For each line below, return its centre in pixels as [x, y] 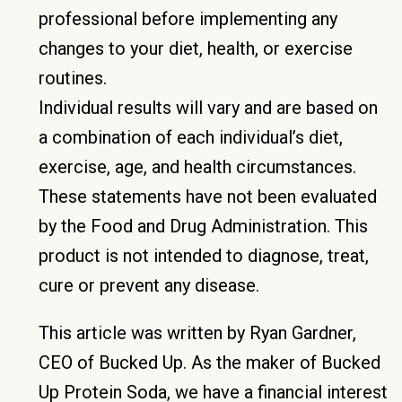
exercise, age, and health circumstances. [197, 166]
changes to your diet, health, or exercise [196, 48]
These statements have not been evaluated [208, 196]
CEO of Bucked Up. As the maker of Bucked [210, 362]
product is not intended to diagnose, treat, [204, 255]
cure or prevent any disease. [149, 285]
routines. [73, 78]
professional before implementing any [188, 18]
